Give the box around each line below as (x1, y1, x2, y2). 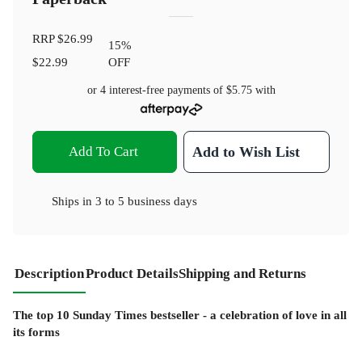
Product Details (86, 265, 179, 281)
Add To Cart (68, 143, 138, 159)
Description (15, 265, 84, 281)
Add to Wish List (192, 143, 301, 160)
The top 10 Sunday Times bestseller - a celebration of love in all (13, 307, 347, 322)
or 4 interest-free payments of (86, 84, 226, 97)
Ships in (52, 193, 95, 208)
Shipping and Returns (179, 265, 306, 281)
